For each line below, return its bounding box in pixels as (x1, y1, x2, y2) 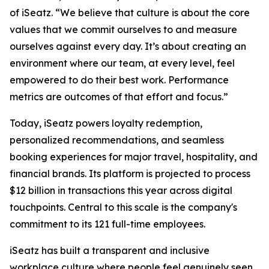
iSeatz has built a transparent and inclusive (10, 244, 210, 256)
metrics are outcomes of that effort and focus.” (10, 91, 228, 103)
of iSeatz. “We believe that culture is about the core (10, 7, 250, 19)
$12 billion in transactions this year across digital (10, 184, 232, 196)
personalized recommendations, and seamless (10, 134, 224, 146)
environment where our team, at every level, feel (10, 57, 235, 69)
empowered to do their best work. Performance (10, 74, 229, 86)
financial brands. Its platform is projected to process (10, 168, 250, 180)
